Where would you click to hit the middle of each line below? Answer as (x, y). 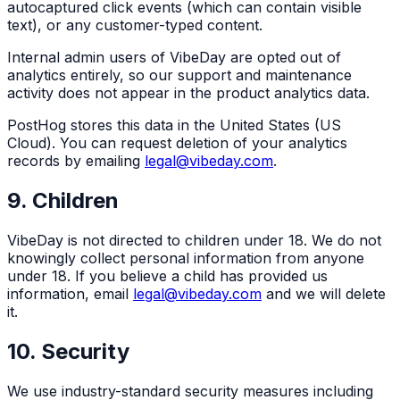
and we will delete (326, 293)
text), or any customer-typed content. (135, 25)
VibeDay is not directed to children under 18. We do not (194, 240)
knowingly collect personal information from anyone (186, 258)
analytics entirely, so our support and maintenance (179, 75)
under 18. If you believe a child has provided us (167, 275)
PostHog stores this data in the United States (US (174, 125)
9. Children (63, 200)
